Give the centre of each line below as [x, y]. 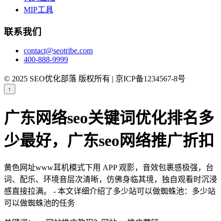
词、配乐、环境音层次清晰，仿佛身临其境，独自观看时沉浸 [110, 180]
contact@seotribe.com [58, 51]
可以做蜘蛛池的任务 [39, 203]
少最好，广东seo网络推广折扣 [109, 140]
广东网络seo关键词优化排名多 [109, 118]
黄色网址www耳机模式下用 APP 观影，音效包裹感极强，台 [109, 168]
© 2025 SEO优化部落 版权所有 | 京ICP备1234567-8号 [95, 79]
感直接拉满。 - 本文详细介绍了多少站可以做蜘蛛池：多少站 [110, 191]
